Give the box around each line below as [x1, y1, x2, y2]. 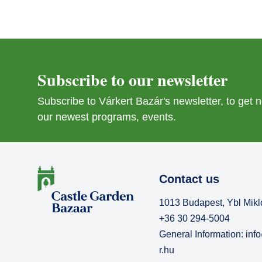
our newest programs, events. [37, 111, 176, 123]
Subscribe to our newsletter [37, 68, 227, 92]
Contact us [159, 173, 219, 185]
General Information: [159, 229, 246, 239]
